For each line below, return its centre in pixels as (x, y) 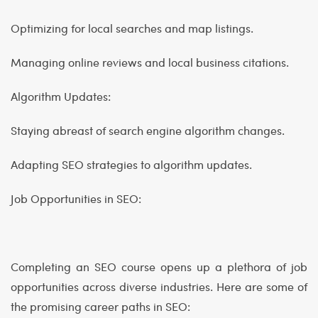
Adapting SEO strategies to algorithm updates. (131, 165)
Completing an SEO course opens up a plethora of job (159, 267)
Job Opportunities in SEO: (76, 199)
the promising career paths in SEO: (100, 307)
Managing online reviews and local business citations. (150, 62)
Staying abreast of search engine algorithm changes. (148, 131)
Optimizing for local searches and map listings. (132, 28)
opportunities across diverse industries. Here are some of (159, 287)
